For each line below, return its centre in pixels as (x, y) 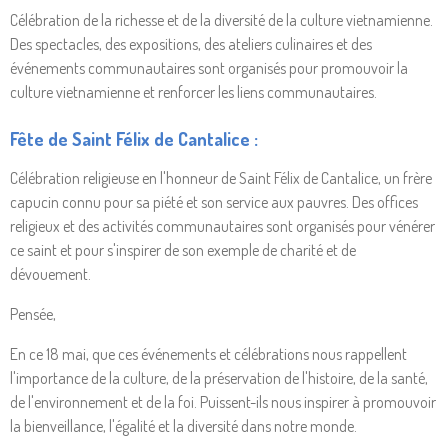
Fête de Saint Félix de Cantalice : (134, 139)
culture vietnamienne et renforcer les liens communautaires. (193, 92)
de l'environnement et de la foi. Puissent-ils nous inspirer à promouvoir (223, 402)
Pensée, (33, 314)
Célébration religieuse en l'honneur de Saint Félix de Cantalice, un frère (221, 178)
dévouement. (50, 274)
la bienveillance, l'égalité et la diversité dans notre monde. (183, 426)
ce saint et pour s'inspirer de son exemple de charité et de (183, 250)
